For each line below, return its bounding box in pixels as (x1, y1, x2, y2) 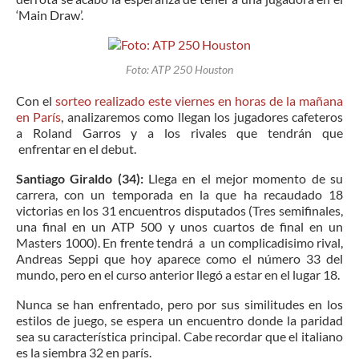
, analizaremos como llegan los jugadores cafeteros (61, 109, 344, 125)
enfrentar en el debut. (16, 141, 136, 157)
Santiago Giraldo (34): (16, 171, 148, 187)
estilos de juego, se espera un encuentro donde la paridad (16, 313, 343, 329)
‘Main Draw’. (16, 7, 83, 23)
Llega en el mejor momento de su (148, 171, 343, 187)
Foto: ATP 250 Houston (126, 63, 233, 77)
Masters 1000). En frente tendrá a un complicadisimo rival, (16, 235, 343, 251)
